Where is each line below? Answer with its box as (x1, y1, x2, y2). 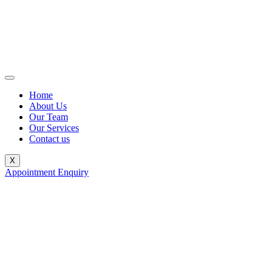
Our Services (29, 123, 79, 133)
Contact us (29, 134, 70, 144)
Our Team (29, 112, 68, 122)
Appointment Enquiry (5, 167, 89, 177)
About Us (29, 101, 67, 111)
